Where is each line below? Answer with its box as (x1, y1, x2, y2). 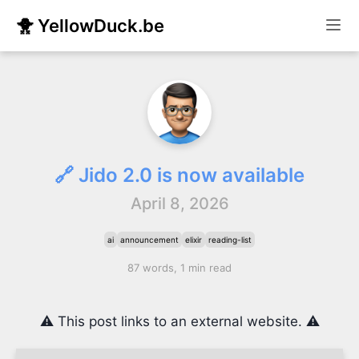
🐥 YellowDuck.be (16, 15, 164, 36)
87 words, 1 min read (127, 261, 232, 274)
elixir (185, 235, 202, 244)
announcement (120, 235, 179, 244)
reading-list (208, 235, 252, 244)
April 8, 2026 (130, 194, 229, 213)
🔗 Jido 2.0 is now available (54, 163, 305, 187)
